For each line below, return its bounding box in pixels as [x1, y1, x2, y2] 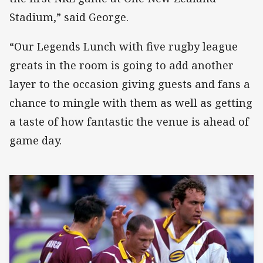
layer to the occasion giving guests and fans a [9, 77, 250, 92]
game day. [9, 133, 62, 148]
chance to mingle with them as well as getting [9, 96, 252, 110]
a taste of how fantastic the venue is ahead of [9, 114, 249, 129]
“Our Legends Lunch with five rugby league [9, 39, 238, 54]
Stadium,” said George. [9, 10, 129, 25]
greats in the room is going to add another [9, 58, 234, 73]
